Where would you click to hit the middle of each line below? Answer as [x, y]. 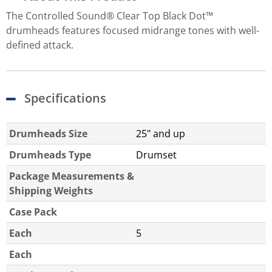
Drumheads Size [48, 134]
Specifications [65, 98]
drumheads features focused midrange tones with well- [133, 30]
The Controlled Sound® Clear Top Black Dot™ [110, 16]
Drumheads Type [50, 155]
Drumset [156, 155]
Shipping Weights [51, 191]
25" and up [161, 134]
